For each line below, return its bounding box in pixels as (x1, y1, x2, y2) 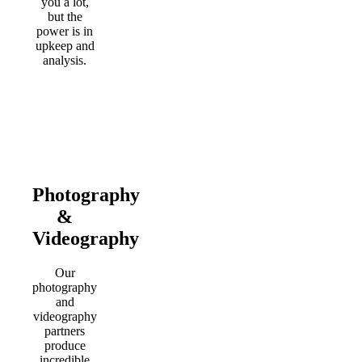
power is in (36, 24, 94, 39)
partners (44, 324, 86, 339)
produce (44, 339, 86, 353)
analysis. (43, 53, 87, 68)
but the (47, 10, 82, 24)
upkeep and (35, 39, 95, 53)
